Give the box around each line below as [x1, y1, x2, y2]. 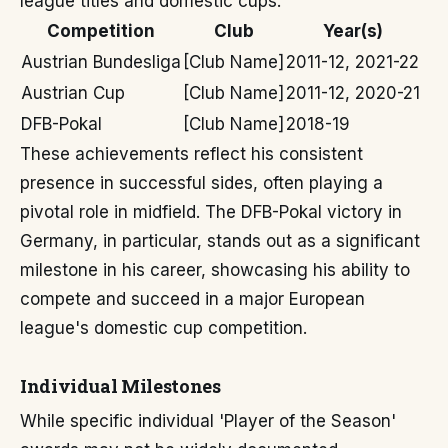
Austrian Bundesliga [21, 52, 181, 72]
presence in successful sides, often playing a [20, 173, 383, 193]
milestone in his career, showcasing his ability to [20, 260, 410, 280]
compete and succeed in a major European [20, 289, 365, 309]
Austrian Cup [21, 83, 125, 103]
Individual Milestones [20, 374, 221, 398]
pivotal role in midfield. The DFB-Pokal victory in [20, 202, 402, 222]
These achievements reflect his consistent [20, 144, 363, 164]
